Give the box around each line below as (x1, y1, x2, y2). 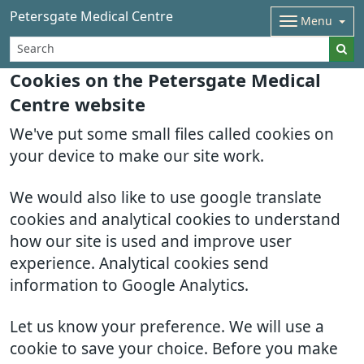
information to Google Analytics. (10, 278, 249, 293)
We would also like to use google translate (10, 190, 322, 206)
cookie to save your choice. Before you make (10, 341, 338, 357)
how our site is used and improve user (10, 234, 292, 249)
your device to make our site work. (10, 149, 264, 164)
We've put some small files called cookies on (10, 127, 334, 142)
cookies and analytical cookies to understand (10, 212, 340, 227)
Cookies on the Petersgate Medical (10, 71, 321, 89)
